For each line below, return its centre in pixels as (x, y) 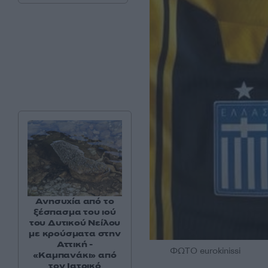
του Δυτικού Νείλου (75, 223)
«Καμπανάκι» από (75, 255)
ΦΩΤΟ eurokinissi (205, 251)
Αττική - (75, 244)
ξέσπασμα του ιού (75, 212)
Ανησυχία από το (75, 201)
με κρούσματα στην (75, 233)
